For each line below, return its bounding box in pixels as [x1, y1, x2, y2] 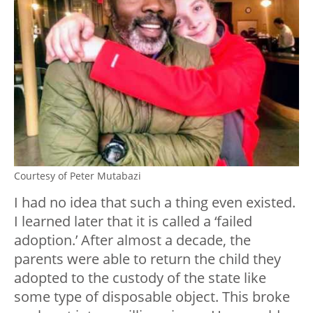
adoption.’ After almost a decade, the [14, 230, 251, 249]
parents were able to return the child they [14, 249, 281, 268]
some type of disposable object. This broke [14, 286, 290, 306]
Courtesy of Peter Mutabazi [14, 168, 141, 182]
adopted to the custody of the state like [14, 268, 266, 287]
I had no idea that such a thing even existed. [14, 192, 296, 212]
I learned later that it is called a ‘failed [14, 211, 252, 231]
